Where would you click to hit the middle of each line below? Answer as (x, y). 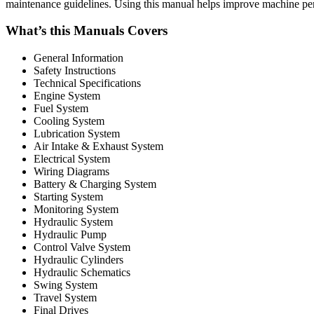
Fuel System (61, 108)
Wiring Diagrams (71, 171)
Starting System (68, 196)
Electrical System (72, 158)
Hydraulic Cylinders (78, 259)
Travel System (65, 297)
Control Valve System (82, 247)
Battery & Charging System (95, 184)
